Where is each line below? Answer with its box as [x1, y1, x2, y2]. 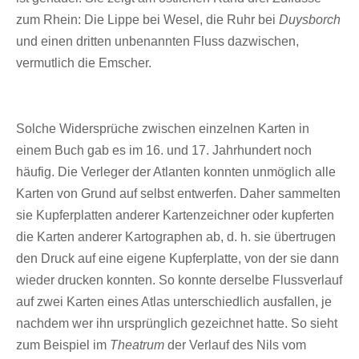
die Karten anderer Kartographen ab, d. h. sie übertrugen [16, 229, 336, 244]
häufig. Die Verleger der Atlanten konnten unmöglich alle [16, 164, 336, 179]
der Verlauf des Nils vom [164, 337, 306, 352]
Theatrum [110, 337, 164, 352]
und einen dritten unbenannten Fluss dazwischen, [16, 34, 299, 48]
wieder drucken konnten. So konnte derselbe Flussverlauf [16, 272, 342, 287]
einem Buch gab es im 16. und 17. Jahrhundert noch [16, 143, 312, 157]
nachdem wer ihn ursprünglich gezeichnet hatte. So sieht [16, 316, 337, 330]
